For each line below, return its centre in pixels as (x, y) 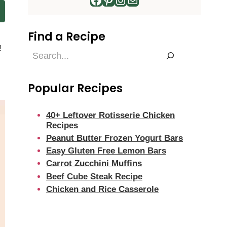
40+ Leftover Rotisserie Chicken (110, 116)
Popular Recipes (75, 89)
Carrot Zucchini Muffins (94, 164)
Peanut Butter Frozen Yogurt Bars (115, 138)
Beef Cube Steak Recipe (94, 176)
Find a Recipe (67, 36)
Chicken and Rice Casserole (102, 189)
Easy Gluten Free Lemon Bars (106, 151)
